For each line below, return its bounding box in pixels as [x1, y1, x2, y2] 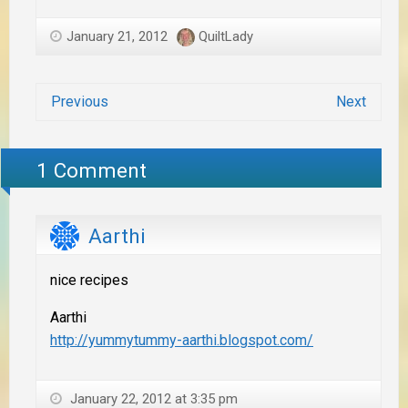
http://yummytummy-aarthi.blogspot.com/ [50, 331, 313, 349]
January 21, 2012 [66, 28, 168, 46]
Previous [51, 93, 108, 111]
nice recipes [50, 270, 128, 289]
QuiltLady [199, 28, 253, 46]
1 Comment [36, 158, 148, 182]
